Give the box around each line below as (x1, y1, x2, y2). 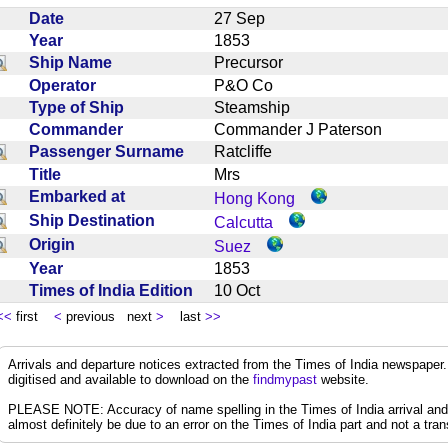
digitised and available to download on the (8, 371, 253, 387)
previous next (62, 308, 156, 324)
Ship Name (29, 53, 120, 71)
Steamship (214, 98, 306, 116)
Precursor (214, 53, 299, 71)
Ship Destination (29, 211, 163, 229)
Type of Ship (29, 98, 132, 116)
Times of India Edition (29, 281, 201, 299)
